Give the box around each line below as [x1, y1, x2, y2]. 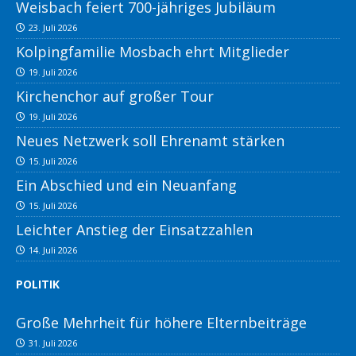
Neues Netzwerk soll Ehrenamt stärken [16, 131, 284, 151]
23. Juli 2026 [29, 21, 77, 34]
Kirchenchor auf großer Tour [16, 87, 214, 106]
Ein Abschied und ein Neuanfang [16, 176, 237, 195]
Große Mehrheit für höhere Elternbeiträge [16, 313, 307, 333]
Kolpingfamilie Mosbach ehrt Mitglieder [16, 42, 289, 62]
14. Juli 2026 [29, 244, 77, 257]
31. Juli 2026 [29, 337, 77, 350]
